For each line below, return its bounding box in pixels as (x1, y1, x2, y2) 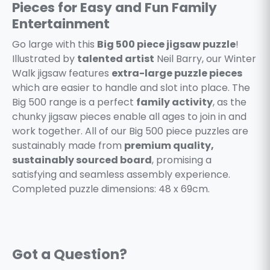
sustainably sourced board (12, 152, 152, 167)
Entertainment (12, 14, 110, 34)
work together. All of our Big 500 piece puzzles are (12, 124, 248, 138)
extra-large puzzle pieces (111, 66, 242, 80)
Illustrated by (12, 51, 77, 66)
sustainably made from (12, 138, 124, 152)
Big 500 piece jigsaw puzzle (97, 37, 236, 51)
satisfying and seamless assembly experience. (12, 167, 230, 181)
